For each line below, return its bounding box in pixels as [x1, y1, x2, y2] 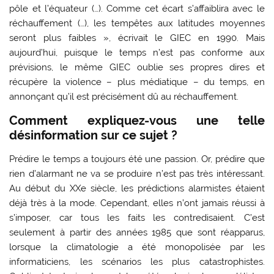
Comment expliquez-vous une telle [9, 113, 265, 128]
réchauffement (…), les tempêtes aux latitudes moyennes [9, 18, 265, 29]
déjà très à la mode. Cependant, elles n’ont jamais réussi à [9, 198, 265, 209]
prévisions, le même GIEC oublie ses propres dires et [9, 62, 265, 73]
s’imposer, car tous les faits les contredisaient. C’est [9, 212, 265, 224]
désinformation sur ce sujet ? [9, 128, 178, 143]
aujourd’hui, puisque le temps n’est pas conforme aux [9, 47, 265, 59]
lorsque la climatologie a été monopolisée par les [9, 242, 265, 253]
